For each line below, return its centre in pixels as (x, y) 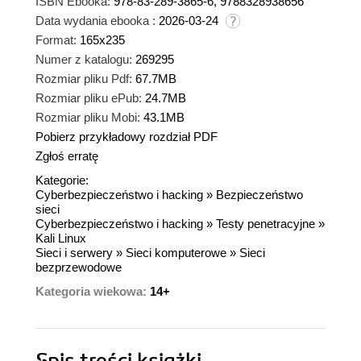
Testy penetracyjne (266, 224)
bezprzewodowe (79, 268)
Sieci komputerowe (176, 253)
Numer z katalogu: (84, 60)
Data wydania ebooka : (95, 21)
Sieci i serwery (74, 253)
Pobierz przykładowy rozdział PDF (127, 137)
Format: (56, 40)
